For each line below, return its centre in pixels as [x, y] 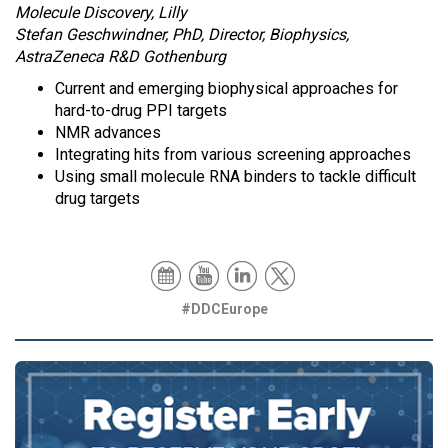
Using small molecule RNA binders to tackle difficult [235, 176]
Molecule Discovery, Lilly [101, 12]
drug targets [97, 198]
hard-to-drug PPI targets [141, 110]
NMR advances [108, 132]
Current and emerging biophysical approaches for [226, 88]
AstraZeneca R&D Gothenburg [120, 56]
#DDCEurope [224, 309]
